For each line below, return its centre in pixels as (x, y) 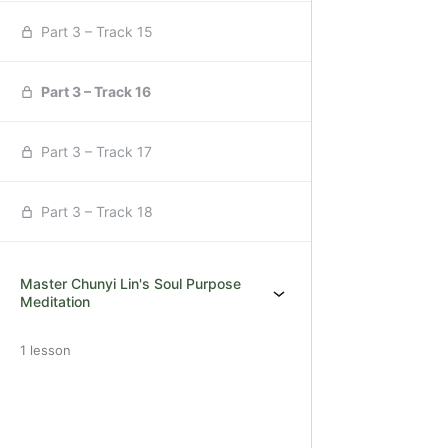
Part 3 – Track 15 (97, 31)
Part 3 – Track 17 (96, 151)
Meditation (55, 301)
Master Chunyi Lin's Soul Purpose (130, 283)
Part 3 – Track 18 (97, 211)
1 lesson (45, 350)
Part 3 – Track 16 (96, 91)
